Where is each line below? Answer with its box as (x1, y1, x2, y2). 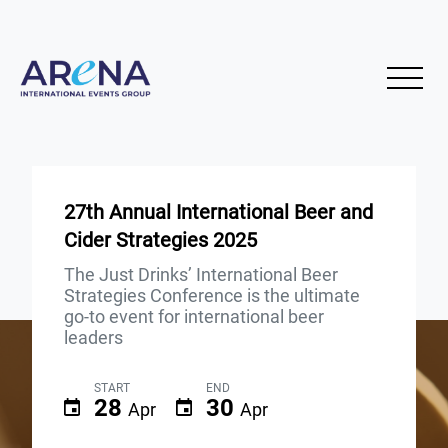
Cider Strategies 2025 (64, 227, 257, 252)
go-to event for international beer (64, 305, 324, 327)
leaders (64, 326, 123, 348)
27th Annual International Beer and (64, 199, 373, 224)
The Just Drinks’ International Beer (64, 263, 338, 285)
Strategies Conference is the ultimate (64, 284, 360, 306)
